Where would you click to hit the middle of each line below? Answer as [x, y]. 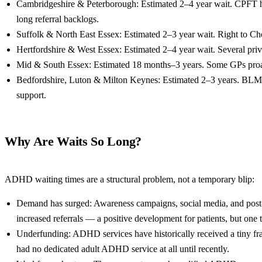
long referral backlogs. [58, 19]
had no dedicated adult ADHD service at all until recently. [123, 249]
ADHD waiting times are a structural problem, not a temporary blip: [130, 180]
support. [31, 95]
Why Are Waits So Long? [73, 142]
